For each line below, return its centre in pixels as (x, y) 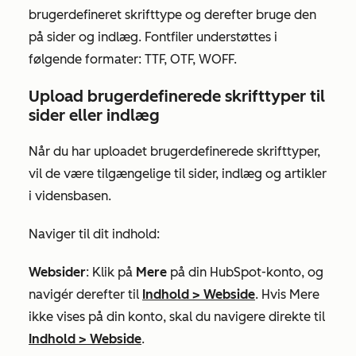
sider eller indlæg (94, 115)
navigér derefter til (85, 294)
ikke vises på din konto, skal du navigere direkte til (177, 316)
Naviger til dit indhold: (94, 234)
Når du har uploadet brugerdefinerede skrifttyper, (174, 151)
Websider (57, 272)
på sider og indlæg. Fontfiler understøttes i (153, 37)
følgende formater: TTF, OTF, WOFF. (133, 59)
